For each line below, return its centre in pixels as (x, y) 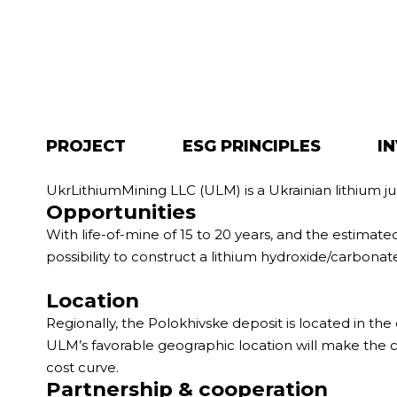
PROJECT (86, 146)
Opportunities (121, 212)
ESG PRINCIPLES (252, 146)
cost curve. (82, 367)
